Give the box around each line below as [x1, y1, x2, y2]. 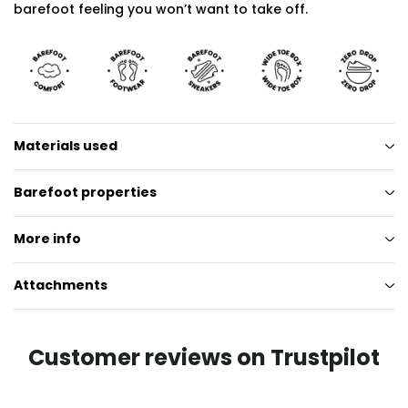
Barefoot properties [14, 183, 157, 202]
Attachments [14, 276, 107, 295]
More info [14, 229, 81, 249]
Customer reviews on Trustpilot [28, 342, 380, 372]
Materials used [14, 137, 117, 156]
